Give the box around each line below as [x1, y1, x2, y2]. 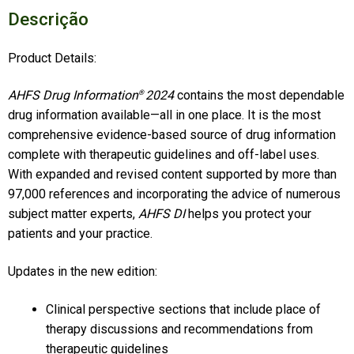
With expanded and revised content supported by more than [7, 167, 337, 183]
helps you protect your [184, 206, 311, 222]
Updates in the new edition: [7, 263, 157, 279]
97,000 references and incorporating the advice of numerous [7, 186, 341, 202]
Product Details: [7, 50, 96, 66]
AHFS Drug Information [7, 88, 138, 104]
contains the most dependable [173, 88, 345, 104]
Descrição [7, 9, 88, 30]
